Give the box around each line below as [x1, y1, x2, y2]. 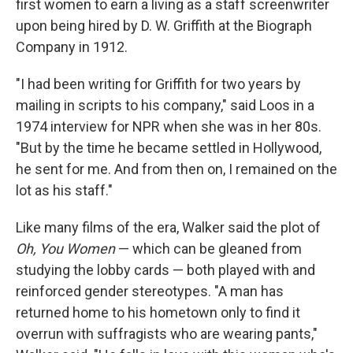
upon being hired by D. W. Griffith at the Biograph [16, 17, 312, 34]
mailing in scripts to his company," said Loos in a [16, 96, 314, 113]
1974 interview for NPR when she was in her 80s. [16, 117, 321, 135]
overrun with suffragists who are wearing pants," [16, 325, 318, 342]
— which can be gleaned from [115, 240, 302, 257]
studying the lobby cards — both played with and [16, 261, 315, 278]
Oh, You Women [16, 240, 115, 257]
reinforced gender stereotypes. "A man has [16, 282, 284, 299]
